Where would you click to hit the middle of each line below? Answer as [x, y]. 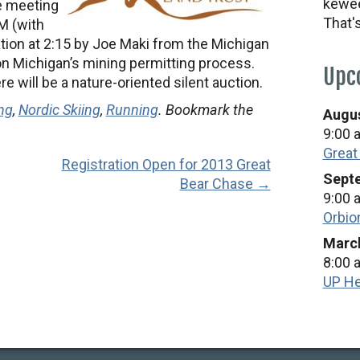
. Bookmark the [205, 110]
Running [132, 110]
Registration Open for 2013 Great [166, 164]
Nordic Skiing [59, 110]
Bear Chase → [225, 184]
